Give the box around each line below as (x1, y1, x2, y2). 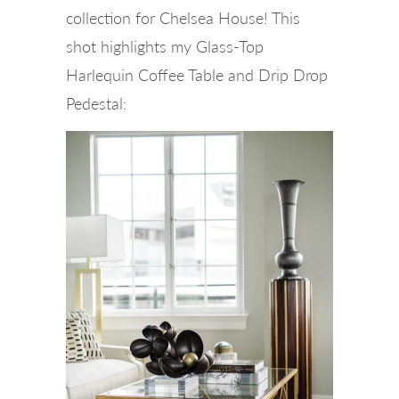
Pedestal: (66, 93, 126, 113)
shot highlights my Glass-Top (66, 36, 264, 56)
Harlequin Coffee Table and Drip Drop (66, 64, 328, 85)
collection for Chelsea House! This (66, 7, 300, 28)
